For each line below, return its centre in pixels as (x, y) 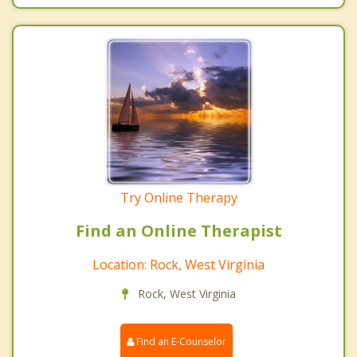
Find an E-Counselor (180, 342)
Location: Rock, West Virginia (178, 265)
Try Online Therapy (178, 198)
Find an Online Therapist (178, 231)
